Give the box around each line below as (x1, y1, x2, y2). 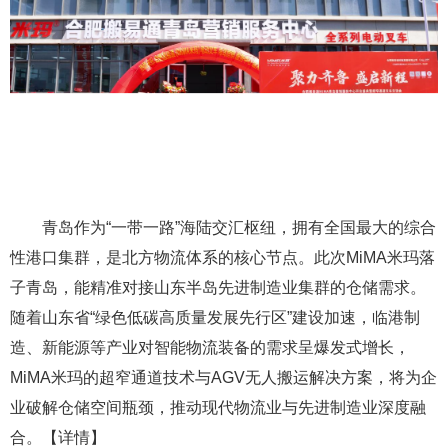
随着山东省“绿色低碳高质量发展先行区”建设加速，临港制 (10, 309, 420, 327)
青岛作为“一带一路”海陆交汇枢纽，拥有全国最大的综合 (42, 219, 436, 237)
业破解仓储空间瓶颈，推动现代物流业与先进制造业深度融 (10, 399, 426, 417)
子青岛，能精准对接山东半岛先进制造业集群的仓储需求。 (10, 279, 426, 297)
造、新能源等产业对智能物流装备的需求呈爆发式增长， (10, 339, 410, 357)
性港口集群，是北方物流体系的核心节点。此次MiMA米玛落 (10, 249, 435, 267)
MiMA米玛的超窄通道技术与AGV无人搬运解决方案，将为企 (10, 369, 437, 387)
